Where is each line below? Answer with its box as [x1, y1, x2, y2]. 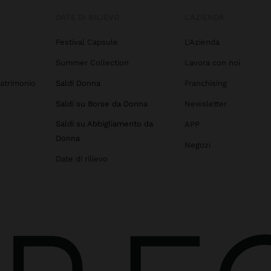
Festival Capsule [56, 37, 118, 47]
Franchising [184, 78, 227, 88]
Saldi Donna [56, 78, 100, 88]
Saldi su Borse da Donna [56, 99, 148, 108]
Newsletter [184, 99, 227, 108]
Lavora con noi [184, 57, 240, 67]
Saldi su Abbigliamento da [56, 119, 153, 128]
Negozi [184, 140, 211, 149]
